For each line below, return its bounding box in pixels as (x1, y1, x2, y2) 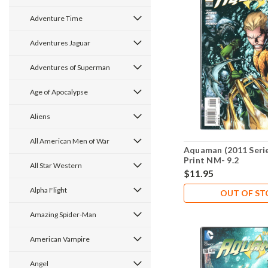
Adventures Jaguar (30, 38, 90, 47)
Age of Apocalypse (30, 87, 88, 96)
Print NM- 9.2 (183, 155, 239, 166)
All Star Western (30, 161, 82, 170)
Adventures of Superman (30, 63, 110, 72)
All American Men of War (30, 136, 109, 145)
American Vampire (30, 234, 90, 243)
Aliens (30, 112, 50, 121)
